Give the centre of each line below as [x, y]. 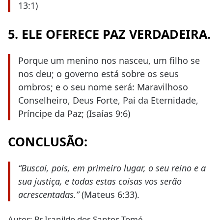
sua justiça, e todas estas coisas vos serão [100, 181]
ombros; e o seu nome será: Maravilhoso [103, 87]
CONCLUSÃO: [48, 142]
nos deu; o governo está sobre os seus [98, 73]
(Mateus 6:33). [109, 195]
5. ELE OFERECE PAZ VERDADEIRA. [109, 34]
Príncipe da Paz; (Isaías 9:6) [74, 113]
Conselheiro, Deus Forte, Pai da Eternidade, [108, 100]
